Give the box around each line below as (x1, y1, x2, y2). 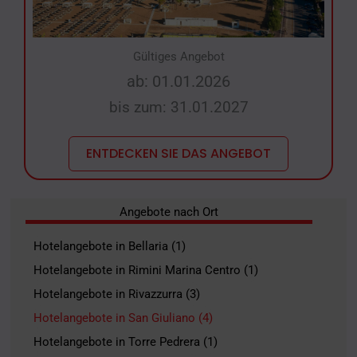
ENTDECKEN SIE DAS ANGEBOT (86, 144, 271, 163)
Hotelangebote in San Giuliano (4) (33, 310, 213, 325)
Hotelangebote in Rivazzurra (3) (33, 286, 200, 301)
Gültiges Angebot (132, 49, 225, 65)
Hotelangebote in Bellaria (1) (33, 238, 186, 253)
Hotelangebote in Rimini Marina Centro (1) (33, 262, 258, 277)
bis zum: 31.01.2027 (108, 98, 249, 117)
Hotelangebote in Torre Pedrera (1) (33, 334, 218, 349)
